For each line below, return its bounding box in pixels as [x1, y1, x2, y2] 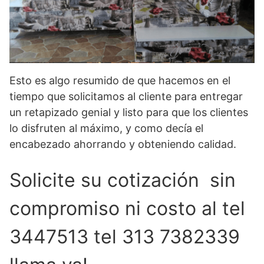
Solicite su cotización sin [9, 169, 236, 192]
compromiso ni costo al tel [9, 197, 245, 220]
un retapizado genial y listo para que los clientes [9, 106, 248, 119]
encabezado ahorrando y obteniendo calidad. [9, 138, 236, 151]
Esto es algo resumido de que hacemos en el [9, 74, 230, 87]
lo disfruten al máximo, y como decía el [9, 122, 203, 135]
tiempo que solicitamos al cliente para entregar [9, 90, 243, 103]
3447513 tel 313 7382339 [9, 225, 240, 249]
